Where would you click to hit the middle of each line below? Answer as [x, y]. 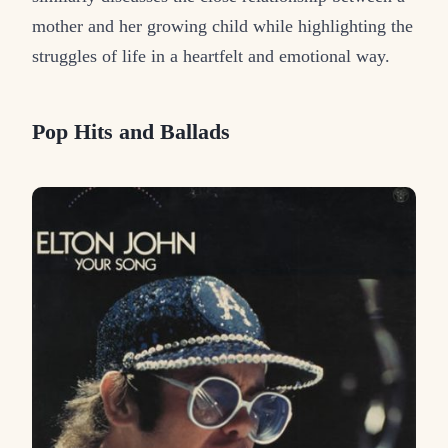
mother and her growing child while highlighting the [222, 25]
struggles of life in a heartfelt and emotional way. [211, 55]
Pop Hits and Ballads [131, 131]
